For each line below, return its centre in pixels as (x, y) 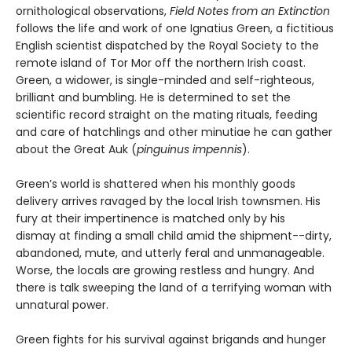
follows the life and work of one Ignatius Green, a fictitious (175, 28)
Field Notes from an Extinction (250, 11)
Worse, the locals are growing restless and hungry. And (165, 270)
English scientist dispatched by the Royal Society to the (167, 45)
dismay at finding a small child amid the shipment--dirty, (174, 235)
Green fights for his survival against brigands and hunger (171, 339)
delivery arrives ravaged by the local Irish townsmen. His (168, 201)
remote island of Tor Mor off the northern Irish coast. (161, 62)
